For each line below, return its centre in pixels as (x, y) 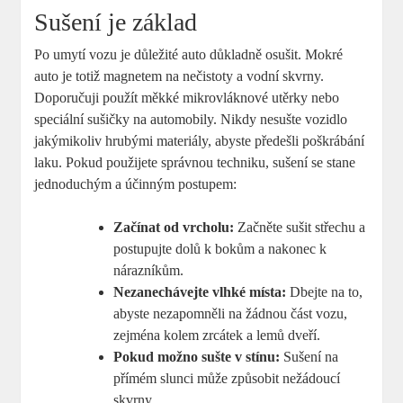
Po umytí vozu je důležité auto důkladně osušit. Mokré (189, 55)
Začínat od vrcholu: (174, 228)
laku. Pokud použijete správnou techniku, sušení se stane (195, 163)
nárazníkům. (149, 271)
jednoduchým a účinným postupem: (136, 184)
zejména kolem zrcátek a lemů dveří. (217, 336)
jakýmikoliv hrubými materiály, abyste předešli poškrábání (200, 141)
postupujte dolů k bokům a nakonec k (220, 249)
